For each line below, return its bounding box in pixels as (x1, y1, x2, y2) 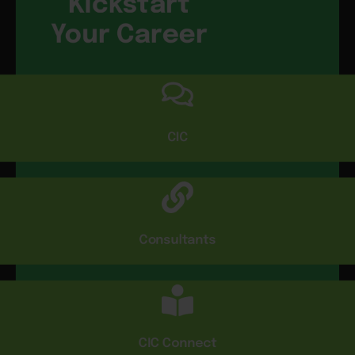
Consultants (139, 234, 216, 248)
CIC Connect (139, 337, 216, 351)
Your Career (50, 22, 208, 50)
